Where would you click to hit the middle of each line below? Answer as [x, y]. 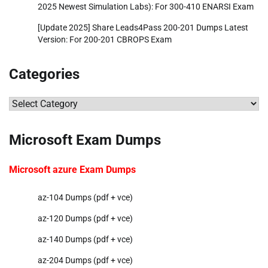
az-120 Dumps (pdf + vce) [85, 218]
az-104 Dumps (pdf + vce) [85, 197]
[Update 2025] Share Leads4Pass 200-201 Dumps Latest [143, 27]
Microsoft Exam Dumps [85, 140]
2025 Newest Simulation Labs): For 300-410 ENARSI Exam [146, 6]
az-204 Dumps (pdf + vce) [85, 260]
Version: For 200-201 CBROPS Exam [105, 39]
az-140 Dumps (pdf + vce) [85, 239]
